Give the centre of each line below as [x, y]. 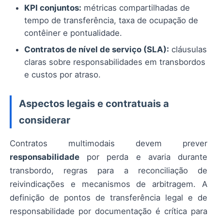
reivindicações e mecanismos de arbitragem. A [108, 184]
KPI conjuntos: [53, 8]
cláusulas [188, 50]
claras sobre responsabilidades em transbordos [115, 62]
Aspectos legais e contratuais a [94, 104]
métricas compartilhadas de [136, 8]
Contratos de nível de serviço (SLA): [97, 50]
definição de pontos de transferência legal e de [108, 197]
